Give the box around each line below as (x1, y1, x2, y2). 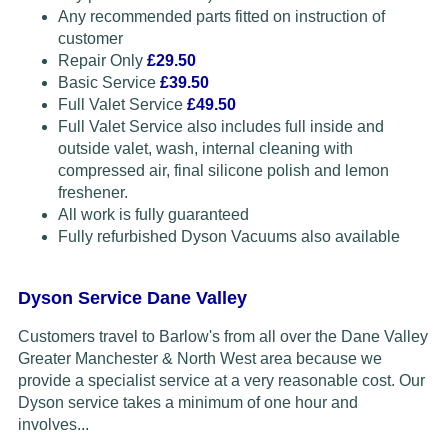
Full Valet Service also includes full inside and (57, 117, 384, 135)
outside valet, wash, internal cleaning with (57, 139, 353, 157)
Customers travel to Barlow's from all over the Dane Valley (17, 327, 428, 345)
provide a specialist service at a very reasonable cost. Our (17, 371, 425, 389)
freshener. (57, 183, 128, 201)
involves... (17, 415, 89, 433)
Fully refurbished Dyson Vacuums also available (57, 227, 400, 245)
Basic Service (57, 73, 160, 91)
